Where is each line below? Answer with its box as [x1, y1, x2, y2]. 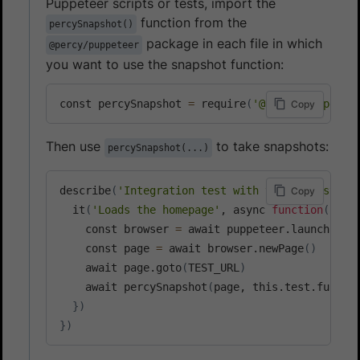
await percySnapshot [59, 280, 207, 293]
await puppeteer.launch [182, 222, 329, 235]
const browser [59, 222, 175, 235]
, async [220, 202, 272, 216]
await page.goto [59, 260, 182, 274]
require [194, 96, 246, 110]
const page [59, 241, 156, 255]
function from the [137, 14, 247, 31]
